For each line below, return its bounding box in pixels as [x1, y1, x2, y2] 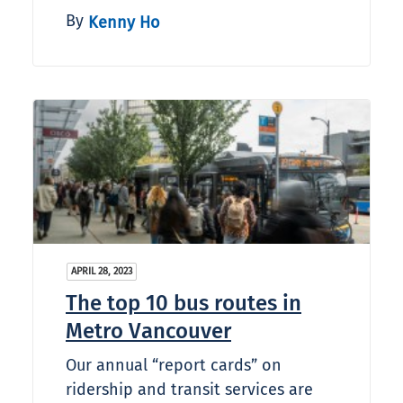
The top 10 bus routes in [66, 291, 301, 317]
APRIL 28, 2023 [71, 265, 132, 278]
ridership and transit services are [66, 380, 313, 400]
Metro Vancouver [66, 318, 231, 345]
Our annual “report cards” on [66, 355, 282, 376]
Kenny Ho [88, 12, 160, 32]
